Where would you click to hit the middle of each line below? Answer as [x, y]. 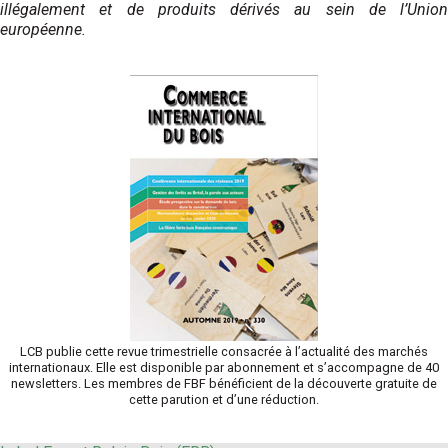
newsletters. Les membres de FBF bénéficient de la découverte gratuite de [224, 383]
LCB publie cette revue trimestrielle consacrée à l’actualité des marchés [224, 351]
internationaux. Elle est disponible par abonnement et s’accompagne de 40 [224, 367]
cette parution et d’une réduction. [224, 399]
